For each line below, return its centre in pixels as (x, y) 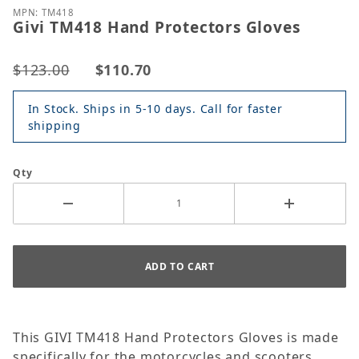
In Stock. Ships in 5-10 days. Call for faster (155, 108)
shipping (54, 125)
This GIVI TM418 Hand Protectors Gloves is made (176, 338)
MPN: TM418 (44, 13)
